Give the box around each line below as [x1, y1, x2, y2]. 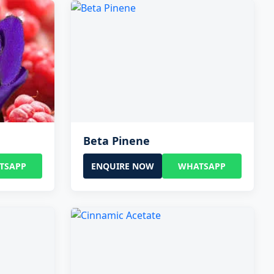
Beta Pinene [83, 133, 150, 148]
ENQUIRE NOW [91, 160, 155, 172]
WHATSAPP [178, 160, 226, 172]
